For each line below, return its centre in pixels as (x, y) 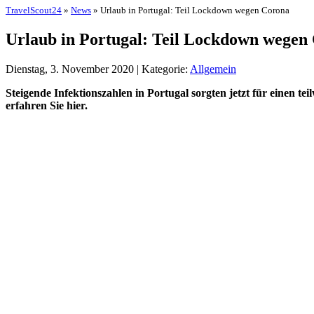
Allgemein (213, 69)
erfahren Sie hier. (47, 105)
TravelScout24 (34, 10)
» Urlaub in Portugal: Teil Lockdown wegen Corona (190, 10)
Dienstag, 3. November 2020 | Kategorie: (98, 69)
